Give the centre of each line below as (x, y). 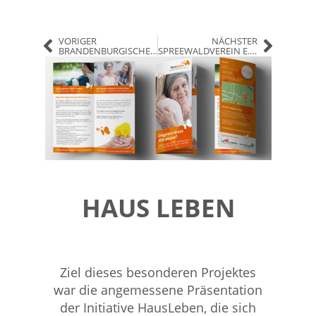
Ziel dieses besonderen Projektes (158, 273)
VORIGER (77, 41)
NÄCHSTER (235, 41)
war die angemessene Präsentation (158, 290)
